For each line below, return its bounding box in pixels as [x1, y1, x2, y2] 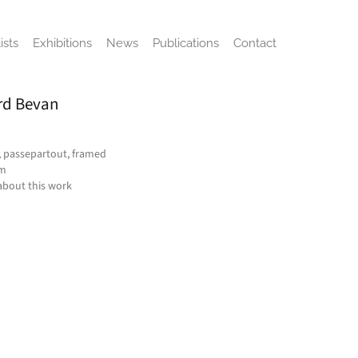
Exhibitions [33, 36, 92, 50]
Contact [233, 36, 276, 50]
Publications [153, 36, 219, 50]
